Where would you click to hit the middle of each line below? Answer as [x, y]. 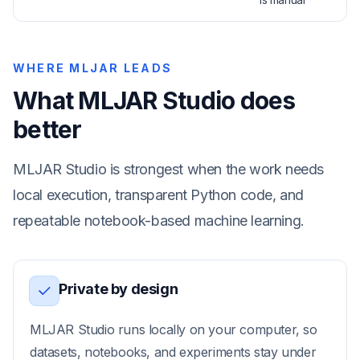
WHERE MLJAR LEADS [93, 68]
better [47, 129]
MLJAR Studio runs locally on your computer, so [174, 329]
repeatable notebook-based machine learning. [159, 221]
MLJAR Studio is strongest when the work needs [169, 169]
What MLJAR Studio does [154, 100]
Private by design [119, 289]
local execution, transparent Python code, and [159, 195]
